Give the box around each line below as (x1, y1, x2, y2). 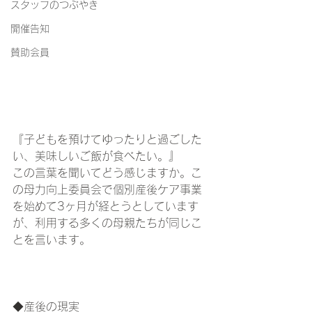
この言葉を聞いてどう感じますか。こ (13, 167, 202, 179)
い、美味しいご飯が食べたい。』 (13, 150, 180, 162)
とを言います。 (13, 234, 91, 246)
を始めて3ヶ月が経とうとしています (13, 201, 198, 212)
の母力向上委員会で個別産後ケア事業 (13, 184, 202, 196)
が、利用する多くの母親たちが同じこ (13, 217, 202, 229)
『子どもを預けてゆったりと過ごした (13, 134, 202, 146)
